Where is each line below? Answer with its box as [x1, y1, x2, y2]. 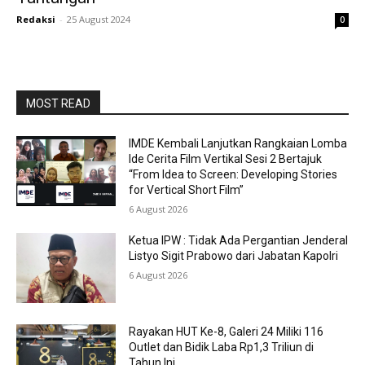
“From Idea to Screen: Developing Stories [129, 168, 338, 181]
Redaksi [16, 13, 55, 25]
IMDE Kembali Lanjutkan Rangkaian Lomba [129, 137, 348, 150]
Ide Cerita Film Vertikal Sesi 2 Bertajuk [129, 152, 323, 165]
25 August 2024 [67, 13, 130, 25]
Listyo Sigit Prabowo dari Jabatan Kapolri [129, 249, 339, 262]
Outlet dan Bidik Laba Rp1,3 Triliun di [129, 340, 314, 354]
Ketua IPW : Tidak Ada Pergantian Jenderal [129, 234, 349, 247]
